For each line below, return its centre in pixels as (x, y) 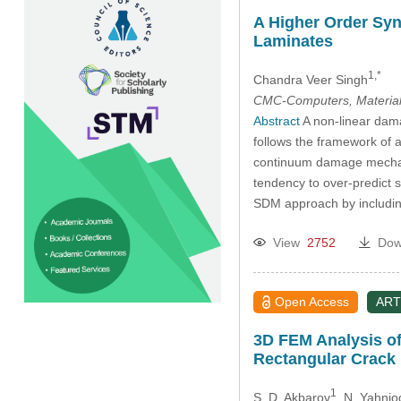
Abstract (276, 120)
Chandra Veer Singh (310, 79)
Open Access (312, 301)
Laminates (293, 42)
